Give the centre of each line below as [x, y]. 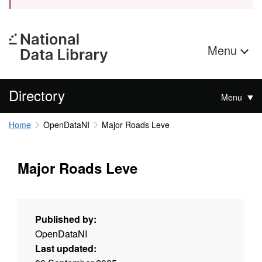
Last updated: [66, 248]
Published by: [66, 219]
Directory [37, 95]
